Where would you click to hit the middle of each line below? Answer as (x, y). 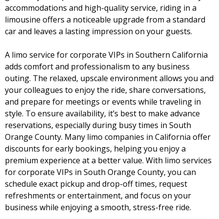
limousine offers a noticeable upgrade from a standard (105, 20)
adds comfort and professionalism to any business (97, 66)
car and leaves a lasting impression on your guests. (99, 31)
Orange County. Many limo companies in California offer (108, 137)
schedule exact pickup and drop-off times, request (96, 184)
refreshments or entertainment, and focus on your (98, 196)
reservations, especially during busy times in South (98, 125)
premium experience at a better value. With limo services (108, 160)
